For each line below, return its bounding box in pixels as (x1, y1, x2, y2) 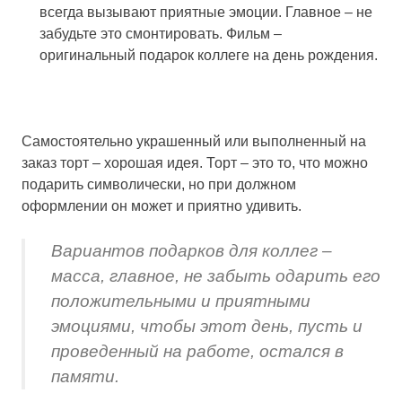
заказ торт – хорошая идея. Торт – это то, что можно (22, 155, 368, 171)
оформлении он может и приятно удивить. (22, 198, 301, 214)
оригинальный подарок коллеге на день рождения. (39, 48, 378, 64)
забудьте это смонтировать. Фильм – (39, 26, 282, 42)
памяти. (50, 367, 119, 387)
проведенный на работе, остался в (50, 342, 344, 362)
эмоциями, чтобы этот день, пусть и (50, 317, 363, 336)
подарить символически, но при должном (22, 177, 296, 193)
